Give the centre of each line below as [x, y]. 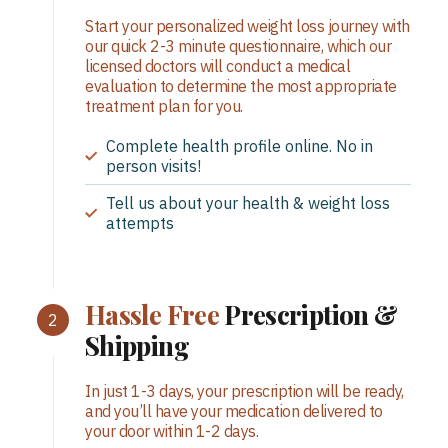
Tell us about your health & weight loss [248, 202]
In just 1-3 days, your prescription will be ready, [244, 390]
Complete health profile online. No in [239, 145]
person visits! [153, 165]
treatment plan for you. [164, 105]
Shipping [137, 345]
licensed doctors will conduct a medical [218, 65]
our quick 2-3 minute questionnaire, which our [238, 45]
